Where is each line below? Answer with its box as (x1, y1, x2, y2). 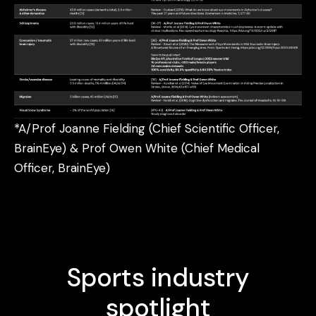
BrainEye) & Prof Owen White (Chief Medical (14, 140, 260, 156)
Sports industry (66, 260, 250, 294)
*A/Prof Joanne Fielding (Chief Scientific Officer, (14, 120, 279, 136)
